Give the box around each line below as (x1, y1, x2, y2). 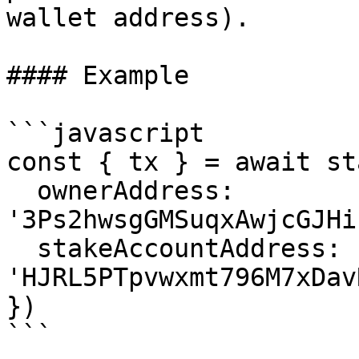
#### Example (6, 61, 189, 90)
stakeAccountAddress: (6, 234, 37, 263)
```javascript (6, 119, 204, 147)
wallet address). (6, 3, 250, 32)
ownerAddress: (6, 176, 37, 205)
